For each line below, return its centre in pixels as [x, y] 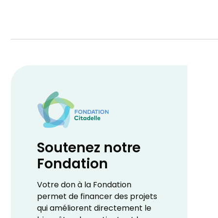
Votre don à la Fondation [84, 186]
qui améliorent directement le [94, 209]
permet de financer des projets [97, 197]
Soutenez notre [89, 149]
